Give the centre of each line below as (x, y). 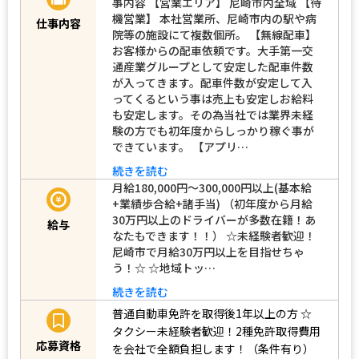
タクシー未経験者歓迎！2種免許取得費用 (216, 331)
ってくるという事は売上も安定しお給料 (213, 98)
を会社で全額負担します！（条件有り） (213, 349)
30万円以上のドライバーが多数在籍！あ (214, 219)
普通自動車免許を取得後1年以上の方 (205, 314)
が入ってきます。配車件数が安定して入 (212, 82)
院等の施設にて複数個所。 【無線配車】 (214, 34)
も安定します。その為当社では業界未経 (213, 114)
